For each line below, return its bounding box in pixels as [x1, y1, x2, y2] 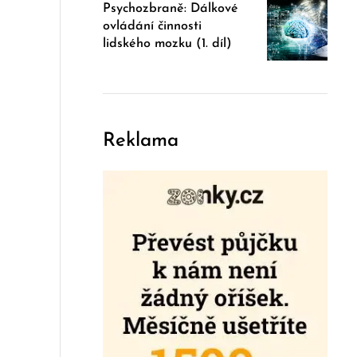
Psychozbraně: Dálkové [103, 2, 239, 16]
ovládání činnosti [103, 20, 202, 33]
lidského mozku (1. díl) [103, 37, 233, 51]
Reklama [103, 131, 179, 151]
